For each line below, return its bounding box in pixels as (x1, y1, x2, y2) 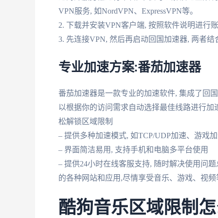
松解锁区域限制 (58, 117, 113, 126)
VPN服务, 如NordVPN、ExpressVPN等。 (58, 7, 198, 16)
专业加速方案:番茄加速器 (58, 61, 201, 74)
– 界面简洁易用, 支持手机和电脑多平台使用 (58, 145, 208, 154)
